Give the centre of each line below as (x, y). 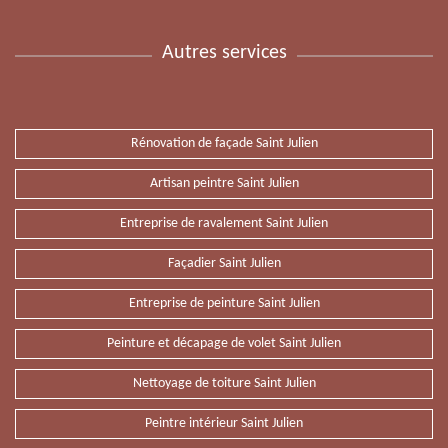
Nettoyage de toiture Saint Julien (224, 383)
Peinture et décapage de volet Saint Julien (224, 343)
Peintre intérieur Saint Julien (224, 423)
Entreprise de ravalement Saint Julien (224, 223)
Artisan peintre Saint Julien (224, 183)
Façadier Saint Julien (224, 263)
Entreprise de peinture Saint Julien (224, 303)
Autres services (224, 53)
